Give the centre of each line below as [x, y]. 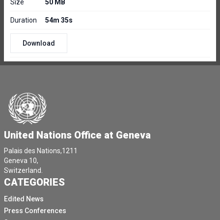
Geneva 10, [21, 161]
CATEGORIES [34, 182]
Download [39, 43]
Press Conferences [35, 211]
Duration [24, 20]
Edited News [24, 199]
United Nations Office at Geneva [77, 135]
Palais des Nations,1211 [41, 151]
